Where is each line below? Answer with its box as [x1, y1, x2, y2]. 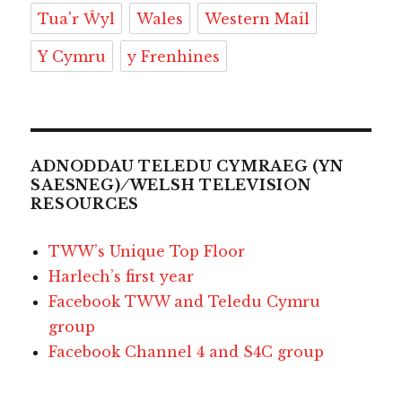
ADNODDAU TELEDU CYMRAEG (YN [31, 156, 344, 175]
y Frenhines [127, 47, 221, 66]
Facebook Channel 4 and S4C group [48, 342, 325, 361]
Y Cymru [38, 47, 107, 66]
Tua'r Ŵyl [38, 9, 116, 28]
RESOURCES [31, 194, 140, 213]
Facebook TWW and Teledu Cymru [48, 292, 321, 310]
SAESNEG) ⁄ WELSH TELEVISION [31, 175, 311, 194]
